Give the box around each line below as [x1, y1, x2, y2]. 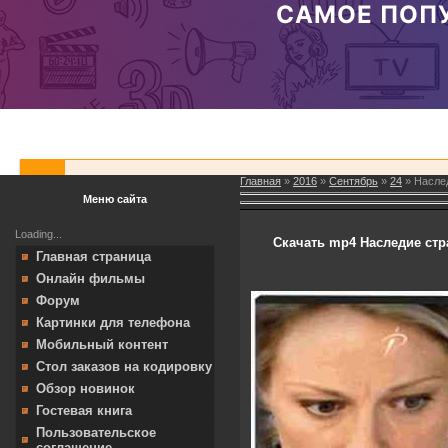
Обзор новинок [36, 381, 135, 396]
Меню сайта [83, 193, 147, 205]
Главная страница [36, 249, 151, 264]
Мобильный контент [36, 337, 168, 352]
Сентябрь [329, 175, 378, 187]
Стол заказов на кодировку [36, 359, 212, 374]
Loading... [15, 228, 62, 240]
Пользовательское [36, 425, 156, 440]
